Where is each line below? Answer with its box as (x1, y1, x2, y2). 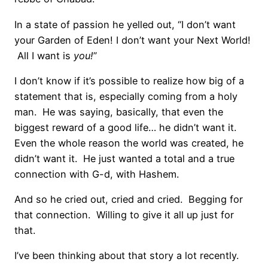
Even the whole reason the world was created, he (14, 136, 243, 149)
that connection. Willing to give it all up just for (14, 209, 234, 221)
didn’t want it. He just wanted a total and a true (14, 152, 234, 165)
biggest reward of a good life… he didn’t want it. (14, 121, 239, 133)
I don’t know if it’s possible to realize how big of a (14, 74, 244, 87)
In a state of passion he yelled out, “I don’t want (14, 18, 236, 31)
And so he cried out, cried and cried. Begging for (14, 193, 243, 206)
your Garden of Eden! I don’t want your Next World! (14, 33, 251, 46)
